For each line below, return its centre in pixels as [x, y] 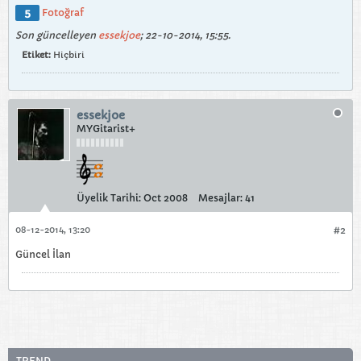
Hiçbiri [69, 54]
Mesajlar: [220, 197]
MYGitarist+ [106, 128]
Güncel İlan [43, 254]
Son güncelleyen [57, 35]
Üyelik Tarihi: [109, 197]
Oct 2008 [166, 197]
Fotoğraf [63, 12]
